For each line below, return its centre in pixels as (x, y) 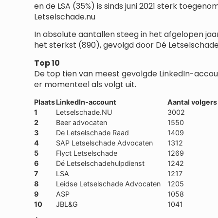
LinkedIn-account (86, 102)
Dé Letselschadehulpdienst (100, 163)
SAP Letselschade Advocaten (104, 143)
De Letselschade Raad (92, 133)
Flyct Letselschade (87, 153)
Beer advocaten (82, 123)
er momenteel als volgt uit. (85, 84)
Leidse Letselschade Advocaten (108, 184)
